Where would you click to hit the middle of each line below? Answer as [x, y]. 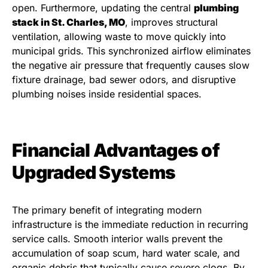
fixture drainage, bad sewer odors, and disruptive [124, 80]
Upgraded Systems [94, 173]
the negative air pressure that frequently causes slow [131, 66]
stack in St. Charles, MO [68, 22]
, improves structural [171, 22]
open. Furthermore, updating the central [103, 8]
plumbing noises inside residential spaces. [107, 94]
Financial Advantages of [116, 150]
